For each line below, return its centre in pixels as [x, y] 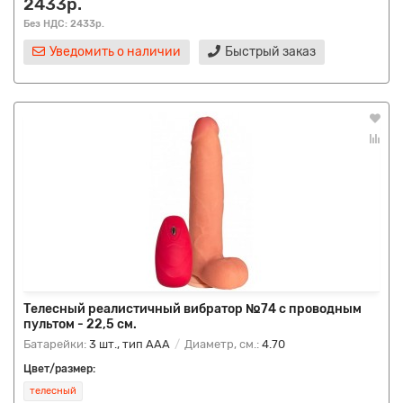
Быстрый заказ [270, 52]
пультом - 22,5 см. [80, 324]
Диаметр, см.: [222, 344]
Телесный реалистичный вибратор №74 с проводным [193, 309]
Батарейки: [56, 344]
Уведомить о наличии [115, 52]
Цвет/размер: [59, 369]
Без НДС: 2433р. [64, 23]
